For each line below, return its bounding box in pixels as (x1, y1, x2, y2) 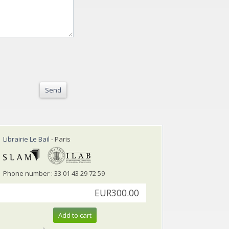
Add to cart (58, 210, 91, 220)
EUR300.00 (95, 187, 139, 199)
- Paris (50, 134, 71, 144)
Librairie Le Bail (3, 134, 50, 144)
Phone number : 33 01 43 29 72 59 (3, 168, 105, 178)
